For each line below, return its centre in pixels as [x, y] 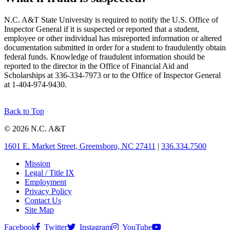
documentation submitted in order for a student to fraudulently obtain [115, 47]
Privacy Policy [48, 191]
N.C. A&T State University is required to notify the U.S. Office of [111, 20]
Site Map [39, 209]
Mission [37, 163]
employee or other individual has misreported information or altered [113, 38]
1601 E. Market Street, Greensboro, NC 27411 [80, 146]
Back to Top [24, 111]
